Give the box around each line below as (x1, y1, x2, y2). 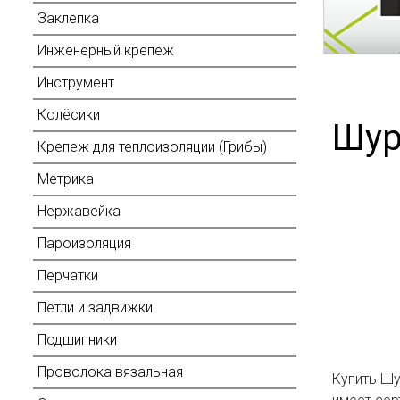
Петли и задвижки (37, 299, 153, 316)
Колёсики (37, 106, 100, 123)
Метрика (37, 171, 94, 187)
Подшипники (37, 331, 117, 348)
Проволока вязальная (37, 363, 183, 380)
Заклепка (37, 10, 99, 27)
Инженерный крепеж (37, 42, 174, 59)
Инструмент (37, 74, 114, 91)
